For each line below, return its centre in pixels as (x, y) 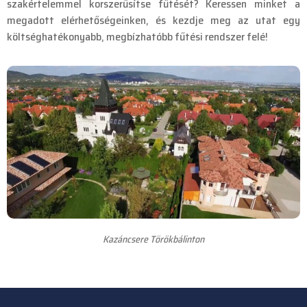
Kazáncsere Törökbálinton (153, 240)
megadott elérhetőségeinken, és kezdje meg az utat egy (153, 21)
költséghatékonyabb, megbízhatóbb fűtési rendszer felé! (137, 37)
